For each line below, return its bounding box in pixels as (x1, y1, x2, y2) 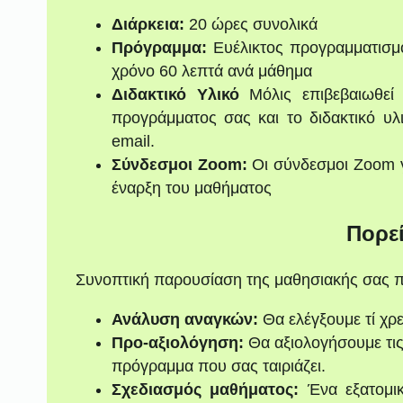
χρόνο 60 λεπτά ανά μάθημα (111, 61, 312, 80)
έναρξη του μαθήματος (111, 178, 272, 197)
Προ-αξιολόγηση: (111, 334, 244, 353)
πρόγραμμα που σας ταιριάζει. (111, 357, 326, 376)
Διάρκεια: (111, 14, 184, 33)
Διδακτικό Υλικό (111, 85, 239, 103)
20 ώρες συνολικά (184, 14, 318, 33)
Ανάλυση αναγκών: (111, 310, 258, 329)
